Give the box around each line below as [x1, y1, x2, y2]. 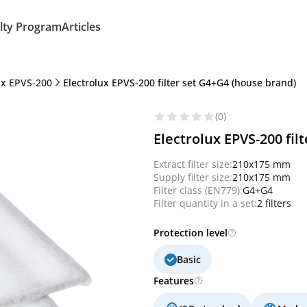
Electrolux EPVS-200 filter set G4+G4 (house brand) [63, 75, 296, 89]
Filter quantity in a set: [153, 197, 257, 210]
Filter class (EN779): [153, 184, 243, 197]
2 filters [257, 197, 291, 210]
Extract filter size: [153, 158, 232, 171]
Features [153, 274, 194, 287]
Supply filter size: [153, 171, 232, 184]
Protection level [153, 226, 228, 239]
